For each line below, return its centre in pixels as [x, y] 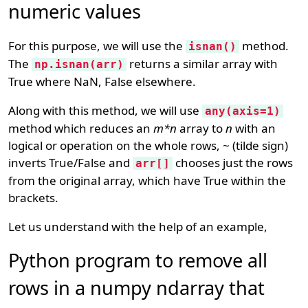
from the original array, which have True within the [147, 180]
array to [201, 128]
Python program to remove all [138, 260]
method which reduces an [81, 128]
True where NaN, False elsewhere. [102, 81]
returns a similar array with [202, 64]
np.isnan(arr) [79, 64]
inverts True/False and [71, 163]
